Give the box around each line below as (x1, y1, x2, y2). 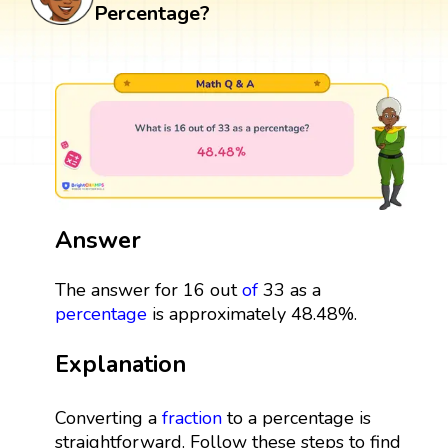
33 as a (257, 277, 321, 302)
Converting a (54, 405, 162, 430)
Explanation (54, 347, 186, 380)
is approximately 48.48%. (146, 301, 357, 326)
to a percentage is (221, 405, 371, 430)
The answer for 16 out (54, 277, 242, 302)
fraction (161, 405, 222, 430)
